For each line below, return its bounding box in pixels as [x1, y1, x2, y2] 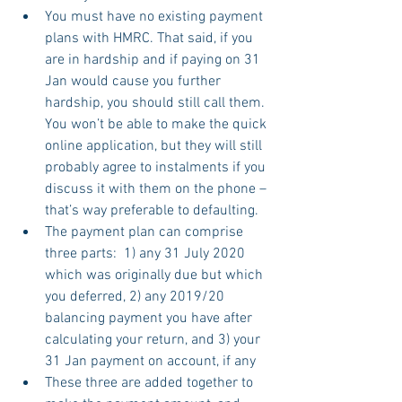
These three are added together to [45, 373, 257, 392]
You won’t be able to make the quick [45, 115, 270, 134]
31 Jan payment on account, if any [45, 352, 256, 371]
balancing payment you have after [45, 309, 256, 328]
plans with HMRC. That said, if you [45, 29, 257, 48]
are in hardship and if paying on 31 [45, 50, 264, 69]
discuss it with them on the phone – [45, 179, 270, 198]
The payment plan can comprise [45, 223, 247, 241]
